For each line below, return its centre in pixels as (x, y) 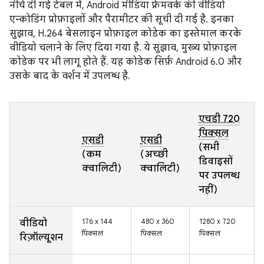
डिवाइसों (216, 161)
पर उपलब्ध (219, 176)
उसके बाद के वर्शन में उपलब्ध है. (70, 76)
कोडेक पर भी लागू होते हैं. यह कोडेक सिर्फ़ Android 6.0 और (126, 62)
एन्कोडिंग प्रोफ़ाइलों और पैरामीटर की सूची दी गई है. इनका (122, 19)
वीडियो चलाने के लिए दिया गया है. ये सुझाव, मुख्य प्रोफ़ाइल (123, 48)
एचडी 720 (219, 119)
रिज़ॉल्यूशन (41, 237)
